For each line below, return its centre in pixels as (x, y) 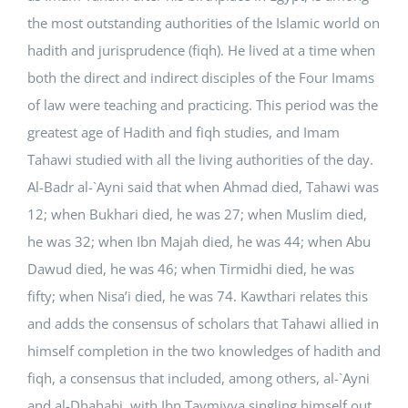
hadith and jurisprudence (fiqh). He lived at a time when (201, 50)
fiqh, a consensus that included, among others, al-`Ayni (199, 378)
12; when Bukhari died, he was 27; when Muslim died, (197, 214)
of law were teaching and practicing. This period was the (203, 105)
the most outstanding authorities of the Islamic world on (204, 23)
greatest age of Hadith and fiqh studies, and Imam (184, 132)
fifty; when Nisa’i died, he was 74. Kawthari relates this (198, 296)
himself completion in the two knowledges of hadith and (204, 351)
